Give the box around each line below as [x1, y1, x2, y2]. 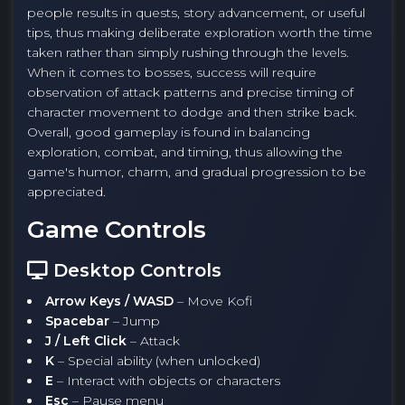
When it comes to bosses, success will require [27, 64, 316, 80]
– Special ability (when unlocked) [54, 353, 260, 369]
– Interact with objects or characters [53, 372, 280, 389]
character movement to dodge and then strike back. [27, 104, 357, 120]
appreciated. [27, 184, 106, 200]
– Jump [109, 313, 160, 329]
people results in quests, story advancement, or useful [27, 5, 365, 21]
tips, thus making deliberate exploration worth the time [27, 24, 372, 41]
